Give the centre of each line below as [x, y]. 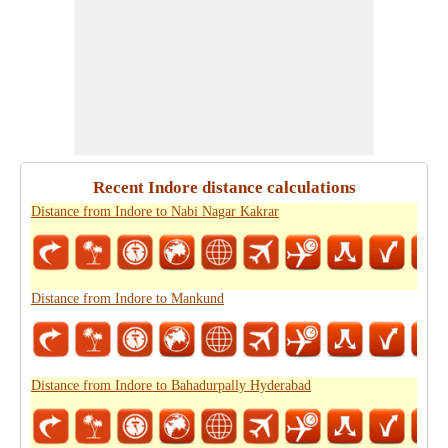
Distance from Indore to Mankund [127, 298]
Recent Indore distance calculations [224, 187]
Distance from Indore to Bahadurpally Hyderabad [171, 385]
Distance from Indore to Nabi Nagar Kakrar [155, 211]
